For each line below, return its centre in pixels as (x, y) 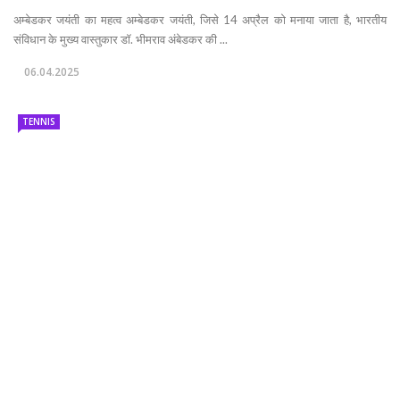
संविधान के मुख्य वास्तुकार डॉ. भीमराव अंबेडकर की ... (121, 39)
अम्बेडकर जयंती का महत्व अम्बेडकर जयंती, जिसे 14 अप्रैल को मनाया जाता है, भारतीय (200, 19)
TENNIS (39, 121)
